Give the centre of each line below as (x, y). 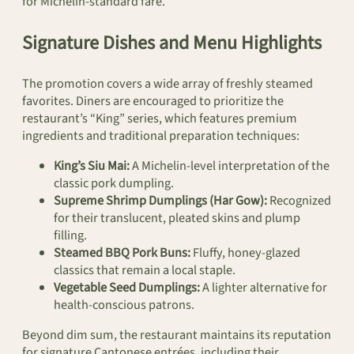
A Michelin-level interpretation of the (230, 166)
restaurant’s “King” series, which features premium (160, 118)
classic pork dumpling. (114, 183)
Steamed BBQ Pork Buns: (122, 252)
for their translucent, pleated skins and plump (177, 218)
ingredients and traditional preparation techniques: (161, 136)
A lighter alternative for (264, 287)
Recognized (299, 200)
